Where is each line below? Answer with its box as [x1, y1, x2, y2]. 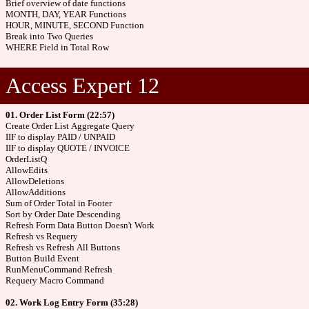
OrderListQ [6, 154, 47, 164]
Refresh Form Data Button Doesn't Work [6, 220, 154, 230]
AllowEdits [6, 165, 48, 175]
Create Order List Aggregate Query [6, 121, 134, 131]
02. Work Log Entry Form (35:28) [6, 297, 138, 308]
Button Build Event [6, 253, 79, 263]
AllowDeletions [6, 176, 64, 186]
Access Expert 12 [6, 73, 159, 98]
